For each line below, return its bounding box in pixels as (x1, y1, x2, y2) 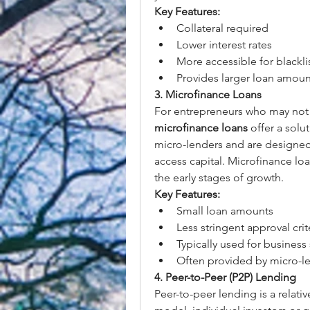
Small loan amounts (176, 204, 273, 217)
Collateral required (176, 21, 268, 35)
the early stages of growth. (154, 171, 284, 184)
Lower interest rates (176, 38, 272, 51)
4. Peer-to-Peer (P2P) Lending (154, 271, 296, 284)
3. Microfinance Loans (154, 88, 262, 101)
